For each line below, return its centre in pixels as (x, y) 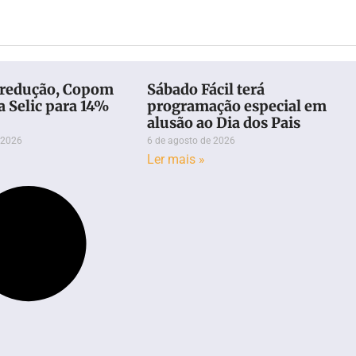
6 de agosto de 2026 (192, 140)
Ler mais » (176, 159)
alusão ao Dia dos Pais (224, 122)
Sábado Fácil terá (206, 89)
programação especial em (237, 106)
